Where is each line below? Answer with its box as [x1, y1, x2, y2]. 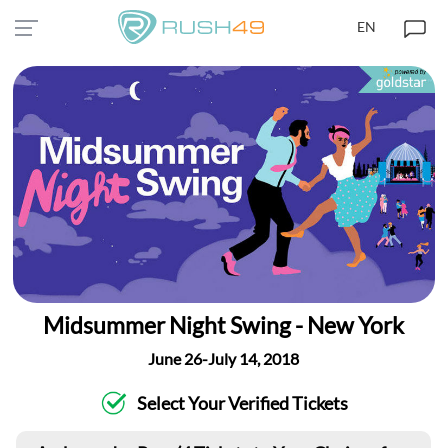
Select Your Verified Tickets [137, 392, 349, 414]
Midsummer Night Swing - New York [43, 310, 405, 339]
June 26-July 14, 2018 [148, 348, 300, 368]
